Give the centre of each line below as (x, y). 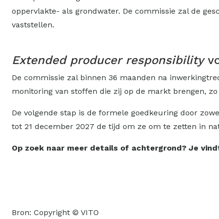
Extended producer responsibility (108, 60)
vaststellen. (33, 24)
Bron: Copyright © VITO (55, 212)
